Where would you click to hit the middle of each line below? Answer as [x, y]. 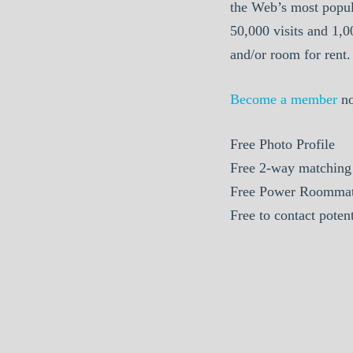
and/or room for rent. [290, 54]
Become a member [283, 99]
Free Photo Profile [282, 144]
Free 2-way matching [290, 167]
